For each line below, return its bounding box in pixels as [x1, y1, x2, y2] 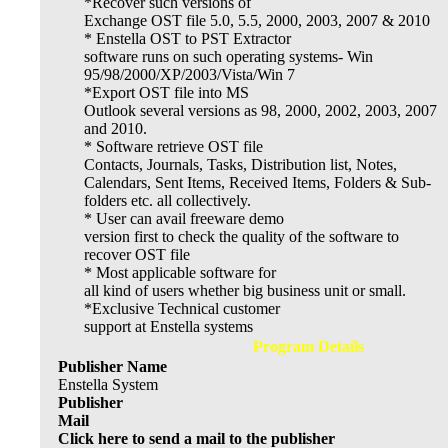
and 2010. [84, 120, 147, 138]
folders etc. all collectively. [84, 192, 251, 210]
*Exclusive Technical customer [84, 300, 280, 318]
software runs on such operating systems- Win [84, 48, 373, 66]
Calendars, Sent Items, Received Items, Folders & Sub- [84, 174, 431, 192]
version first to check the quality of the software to [84, 228, 399, 246]
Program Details [252, 338, 364, 356]
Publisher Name [58, 358, 167, 376]
